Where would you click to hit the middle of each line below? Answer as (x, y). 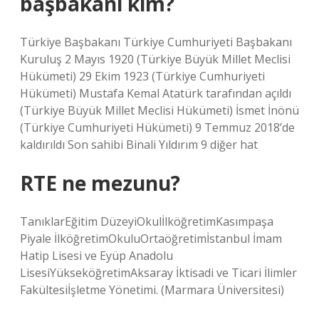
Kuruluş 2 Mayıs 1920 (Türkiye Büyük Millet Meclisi (155, 59)
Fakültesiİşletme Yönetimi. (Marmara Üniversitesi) (152, 290)
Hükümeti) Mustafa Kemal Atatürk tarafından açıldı (156, 93)
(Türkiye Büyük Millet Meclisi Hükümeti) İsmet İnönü (159, 110)
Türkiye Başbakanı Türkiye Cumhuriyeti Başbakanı (156, 42)
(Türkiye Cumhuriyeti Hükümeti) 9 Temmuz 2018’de (157, 127)
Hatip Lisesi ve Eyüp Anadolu (96, 256)
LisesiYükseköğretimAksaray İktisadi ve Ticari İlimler (158, 273)
